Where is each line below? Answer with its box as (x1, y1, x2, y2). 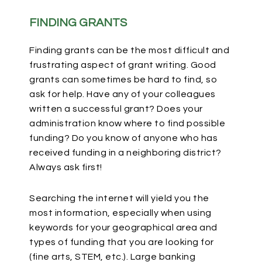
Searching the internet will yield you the (29, 194, 209, 203)
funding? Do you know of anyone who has (29, 133, 218, 143)
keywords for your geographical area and (29, 223, 218, 232)
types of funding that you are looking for (29, 237, 214, 247)
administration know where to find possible (29, 119, 225, 128)
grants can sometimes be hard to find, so (29, 75, 217, 84)
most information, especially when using (29, 208, 212, 218)
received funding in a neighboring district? (29, 148, 222, 157)
